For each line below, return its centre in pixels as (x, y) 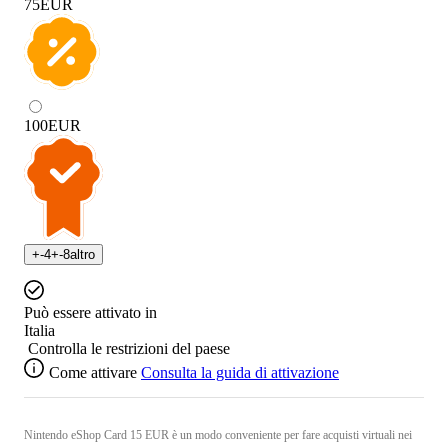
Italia (39, 331)
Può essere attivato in (90, 313)
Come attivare (93, 373)
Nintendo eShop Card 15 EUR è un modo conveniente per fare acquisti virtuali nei (218, 435)
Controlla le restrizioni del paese (129, 349)
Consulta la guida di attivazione (240, 373)
